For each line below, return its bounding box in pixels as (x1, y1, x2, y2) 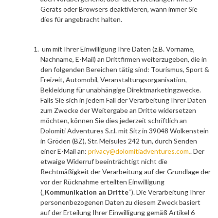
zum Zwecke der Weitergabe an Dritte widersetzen (40, 106, 196, 114)
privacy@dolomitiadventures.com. (88, 147, 190, 155)
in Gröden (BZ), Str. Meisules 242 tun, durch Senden (40, 137, 197, 145)
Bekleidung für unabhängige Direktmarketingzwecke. (40, 86, 201, 94)
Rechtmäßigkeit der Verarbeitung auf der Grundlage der (40, 167, 211, 176)
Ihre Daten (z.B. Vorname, (116, 45, 195, 53)
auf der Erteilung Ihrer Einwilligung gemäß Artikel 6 (40, 208, 195, 217)
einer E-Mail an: (40, 147, 88, 155)
